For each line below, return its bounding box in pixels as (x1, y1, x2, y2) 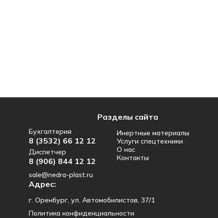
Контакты (117, 153, 149, 162)
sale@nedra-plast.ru (29, 170, 93, 179)
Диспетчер (29, 147, 66, 156)
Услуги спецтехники (117, 137, 183, 145)
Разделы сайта (97, 112, 158, 122)
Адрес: (29, 179, 56, 189)
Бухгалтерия (29, 127, 72, 136)
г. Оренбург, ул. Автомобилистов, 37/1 (29, 196, 155, 204)
